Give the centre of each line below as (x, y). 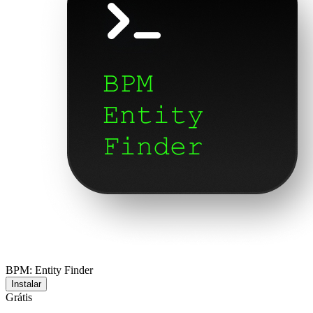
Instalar (26, 284)
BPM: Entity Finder (49, 270)
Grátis (19, 297)
